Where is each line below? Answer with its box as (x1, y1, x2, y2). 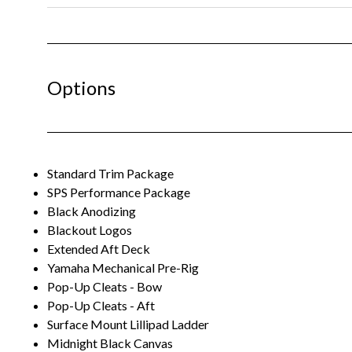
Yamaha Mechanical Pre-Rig (47, 259, 199, 275)
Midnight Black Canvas (47, 335, 173, 350)
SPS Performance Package (47, 184, 190, 200)
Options (47, 75, 115, 99)
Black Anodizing (47, 203, 136, 218)
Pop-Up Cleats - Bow (47, 278, 162, 294)
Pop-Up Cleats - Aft (47, 297, 155, 313)
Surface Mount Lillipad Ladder (47, 316, 209, 332)
